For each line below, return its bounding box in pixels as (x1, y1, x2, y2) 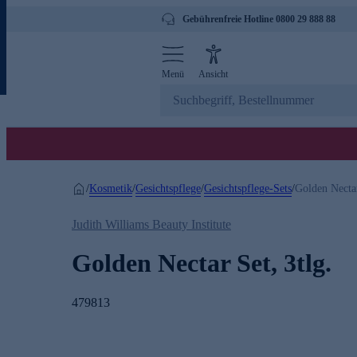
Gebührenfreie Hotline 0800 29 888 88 (182, 14, 335, 25)
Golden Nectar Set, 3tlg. (72, 249, 331, 278)
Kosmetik (89, 182, 132, 194)
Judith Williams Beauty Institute (72, 218, 231, 231)
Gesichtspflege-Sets (204, 182, 292, 194)
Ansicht (198, 69, 228, 80)
